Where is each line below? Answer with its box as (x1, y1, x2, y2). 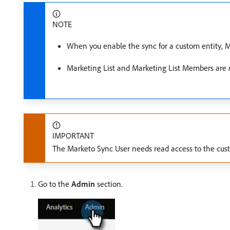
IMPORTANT (52, 130, 94, 141)
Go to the (38, 179, 71, 189)
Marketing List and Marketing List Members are (67, 63, 228, 73)
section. (95, 179, 123, 189)
